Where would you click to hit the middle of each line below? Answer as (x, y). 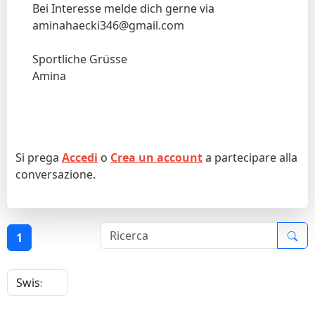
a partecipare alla (250, 157)
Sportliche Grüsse (80, 59)
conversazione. (56, 174)
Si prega (39, 157)
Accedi (80, 157)
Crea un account (156, 157)
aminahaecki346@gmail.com (108, 25)
